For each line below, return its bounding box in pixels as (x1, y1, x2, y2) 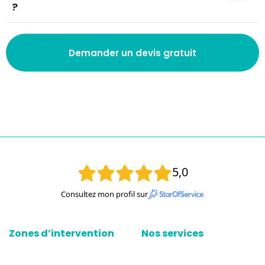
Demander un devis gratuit (69, 46, 196, 59)
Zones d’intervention (9, 227, 114, 241)
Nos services (141, 227, 203, 241)
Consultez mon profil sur (61, 189, 148, 200)
